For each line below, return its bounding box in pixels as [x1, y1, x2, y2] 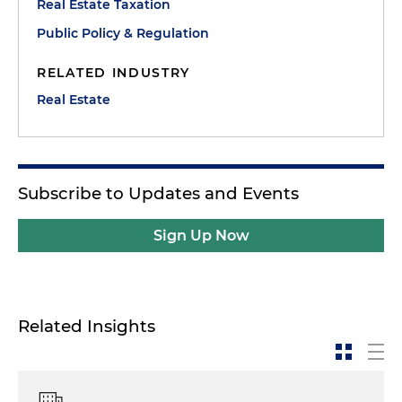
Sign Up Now [153, 226, 249, 244]
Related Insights [18, 315, 155, 336]
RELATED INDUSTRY [37, 64, 191, 81]
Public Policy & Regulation [37, 24, 209, 41]
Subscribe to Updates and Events [18, 182, 299, 204]
